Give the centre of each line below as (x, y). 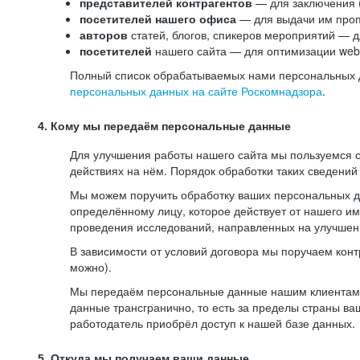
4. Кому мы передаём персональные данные (164, 126)
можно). (91, 267)
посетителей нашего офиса (160, 18)
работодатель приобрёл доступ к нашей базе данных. (213, 323)
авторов (104, 35)
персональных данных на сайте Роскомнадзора (196, 91)
